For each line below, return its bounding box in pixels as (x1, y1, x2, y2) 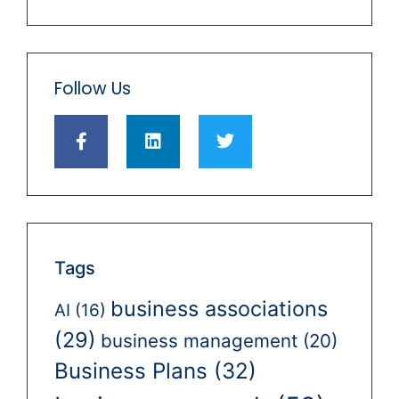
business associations (110, 296, 328, 322)
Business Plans (54, 358, 208, 385)
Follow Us (54, 77, 131, 102)
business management (101, 330, 297, 353)
